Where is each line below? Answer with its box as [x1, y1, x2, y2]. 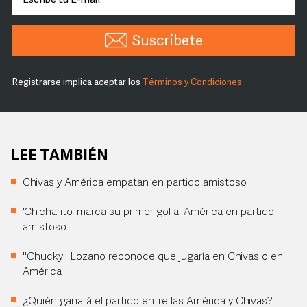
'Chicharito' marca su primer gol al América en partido [23, 207, 274, 218]
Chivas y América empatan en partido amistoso [23, 177, 247, 188]
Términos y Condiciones [143, 78, 242, 87]
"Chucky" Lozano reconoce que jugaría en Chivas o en [23, 251, 283, 262]
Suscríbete [132, 34, 203, 49]
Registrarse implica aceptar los [12, 78, 143, 87]
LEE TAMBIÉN [10, 149, 108, 163]
